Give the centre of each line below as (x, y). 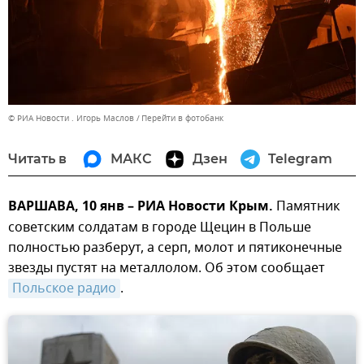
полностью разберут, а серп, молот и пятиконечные (175, 247)
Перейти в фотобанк (182, 118)
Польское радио (64, 288)
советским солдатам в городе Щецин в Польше (160, 227)
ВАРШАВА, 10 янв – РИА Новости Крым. (141, 207)
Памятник (306, 206)
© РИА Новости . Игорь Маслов (71, 118)
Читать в (37, 158)
